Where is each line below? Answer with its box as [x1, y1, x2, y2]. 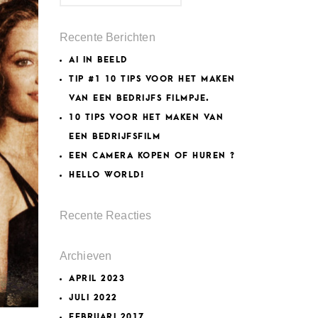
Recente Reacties [59, 209, 152, 221]
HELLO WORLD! [69, 170, 145, 180]
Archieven [59, 250, 112, 262]
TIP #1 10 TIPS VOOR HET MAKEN [69, 75, 236, 84]
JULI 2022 [69, 293, 118, 302]
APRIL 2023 [69, 274, 126, 283]
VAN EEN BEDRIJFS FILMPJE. [69, 94, 210, 103]
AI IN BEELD [69, 55, 130, 65]
